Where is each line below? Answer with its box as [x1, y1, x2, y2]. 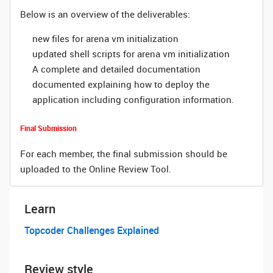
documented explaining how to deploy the [32, 78, 210, 90]
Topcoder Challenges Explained [24, 224, 159, 237]
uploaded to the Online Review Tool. [20, 163, 171, 175]
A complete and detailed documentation [32, 63, 200, 75]
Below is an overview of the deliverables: [20, 8, 190, 20]
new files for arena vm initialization [32, 32, 179, 44]
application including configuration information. [32, 93, 234, 105]
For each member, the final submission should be [20, 147, 227, 160]
